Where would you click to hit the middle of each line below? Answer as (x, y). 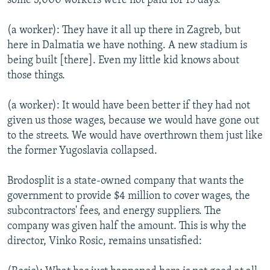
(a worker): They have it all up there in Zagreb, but (124, 30)
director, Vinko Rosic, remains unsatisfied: (105, 241)
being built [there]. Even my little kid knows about (123, 60)
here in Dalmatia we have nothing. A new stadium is (127, 45)
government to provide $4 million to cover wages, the (129, 196)
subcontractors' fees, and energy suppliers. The (114, 211)
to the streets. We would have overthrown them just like (135, 136)
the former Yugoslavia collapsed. (82, 151)
